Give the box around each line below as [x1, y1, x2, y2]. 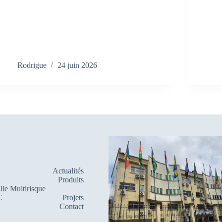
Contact [59, 202, 84, 211]
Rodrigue [17, 60, 47, 69]
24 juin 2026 [57, 60, 98, 69]
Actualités [53, 166, 84, 175]
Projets [62, 193, 84, 202]
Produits [58, 175, 84, 184]
